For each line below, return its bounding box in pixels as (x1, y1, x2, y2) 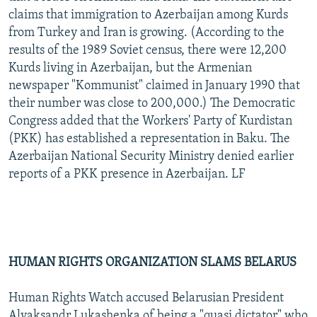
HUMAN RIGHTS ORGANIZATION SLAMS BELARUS (8, 255, 296, 270)
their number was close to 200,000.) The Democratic (8, 96, 295, 110)
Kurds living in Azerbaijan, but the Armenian (8, 61, 252, 75)
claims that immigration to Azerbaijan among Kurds (8, 8, 288, 22)
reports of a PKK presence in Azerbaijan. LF (8, 167, 245, 181)
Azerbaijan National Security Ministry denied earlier (8, 149, 294, 163)
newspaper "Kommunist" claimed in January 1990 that (8, 79, 300, 93)
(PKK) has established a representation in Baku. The (8, 132, 290, 146)
